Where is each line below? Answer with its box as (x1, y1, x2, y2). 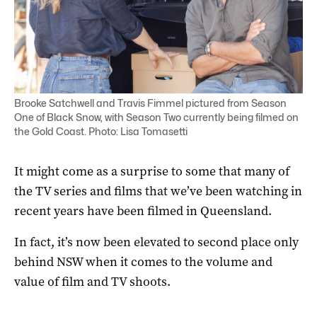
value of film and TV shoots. (14, 272, 171, 290)
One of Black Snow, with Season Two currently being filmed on (14, 110, 299, 123)
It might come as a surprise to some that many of (14, 162, 289, 180)
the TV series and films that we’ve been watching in (14, 182, 302, 200)
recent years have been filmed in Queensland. (14, 202, 272, 219)
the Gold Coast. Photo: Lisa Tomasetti (14, 125, 188, 137)
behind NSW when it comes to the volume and (14, 253, 272, 270)
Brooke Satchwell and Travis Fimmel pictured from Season (14, 96, 287, 109)
